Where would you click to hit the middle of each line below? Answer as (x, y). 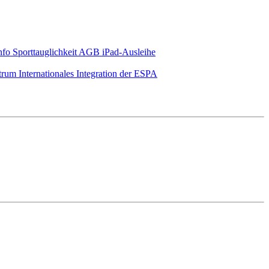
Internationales (47, 74)
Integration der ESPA (117, 74)
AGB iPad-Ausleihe (117, 52)
